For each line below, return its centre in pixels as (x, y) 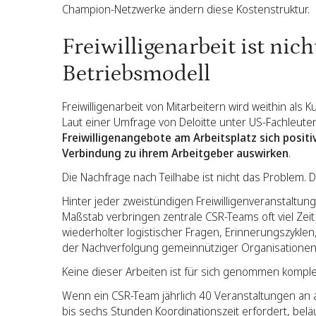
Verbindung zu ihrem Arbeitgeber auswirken (175, 153)
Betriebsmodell (136, 74)
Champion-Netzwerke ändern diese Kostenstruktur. (186, 9)
